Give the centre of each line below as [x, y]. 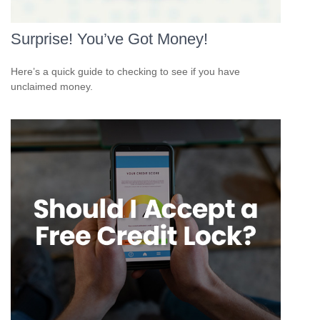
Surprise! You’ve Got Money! [109, 39]
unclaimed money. [52, 86]
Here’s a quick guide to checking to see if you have [125, 71]
